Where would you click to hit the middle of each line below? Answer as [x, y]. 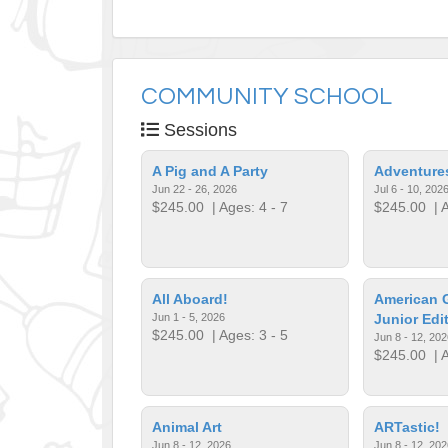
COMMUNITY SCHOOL [266, 96]
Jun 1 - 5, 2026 [189, 316]
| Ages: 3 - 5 [246, 334]
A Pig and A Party [210, 170]
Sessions [198, 129]
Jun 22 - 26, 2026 [195, 188]
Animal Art [187, 426]
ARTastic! [406, 426]
